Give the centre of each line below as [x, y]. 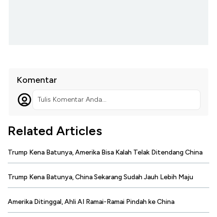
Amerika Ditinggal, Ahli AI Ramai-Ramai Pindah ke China [91, 202]
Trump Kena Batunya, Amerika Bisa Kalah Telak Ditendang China [105, 153]
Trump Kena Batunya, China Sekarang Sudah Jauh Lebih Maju [101, 177]
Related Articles [55, 131]
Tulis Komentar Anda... [72, 100]
